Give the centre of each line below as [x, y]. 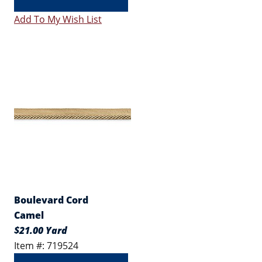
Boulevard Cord [51, 200]
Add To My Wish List [58, 19]
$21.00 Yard [41, 230]
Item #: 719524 [46, 246]
